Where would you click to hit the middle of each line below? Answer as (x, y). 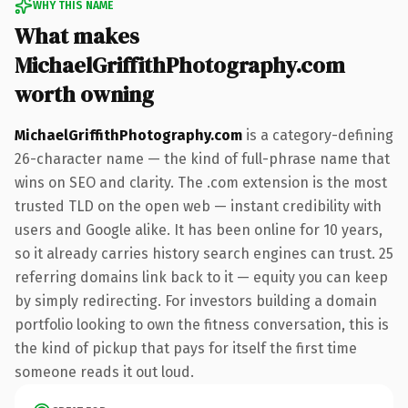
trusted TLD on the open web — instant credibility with (198, 206)
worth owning (84, 94)
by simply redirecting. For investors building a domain (196, 301)
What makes (77, 36)
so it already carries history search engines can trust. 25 (204, 253)
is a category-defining (318, 135)
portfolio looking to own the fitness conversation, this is (202, 324)
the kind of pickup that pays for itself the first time (186, 348)
